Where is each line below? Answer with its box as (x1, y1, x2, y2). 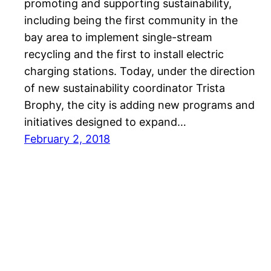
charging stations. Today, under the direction (24, 65, 255, 78)
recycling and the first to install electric (24, 48, 224, 61)
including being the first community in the (24, 14, 238, 27)
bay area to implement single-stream (24, 31, 212, 44)
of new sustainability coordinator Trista (24, 82, 225, 95)
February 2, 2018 (24, 132, 110, 146)
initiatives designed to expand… (24, 116, 186, 129)
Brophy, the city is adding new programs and (24, 99, 255, 112)
